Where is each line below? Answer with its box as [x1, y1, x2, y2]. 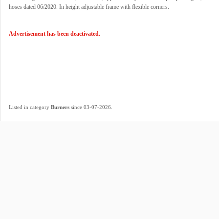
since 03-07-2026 [69, 104, 111, 110]
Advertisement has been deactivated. [9, 30, 100, 37]
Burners [51, 104, 69, 110]
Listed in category [9, 104, 51, 110]
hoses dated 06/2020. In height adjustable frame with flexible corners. [9, 3, 169, 10]
